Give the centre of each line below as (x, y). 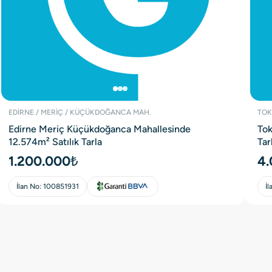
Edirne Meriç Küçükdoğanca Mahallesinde (100, 129)
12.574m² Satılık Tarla (56, 142)
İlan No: (30, 187)
